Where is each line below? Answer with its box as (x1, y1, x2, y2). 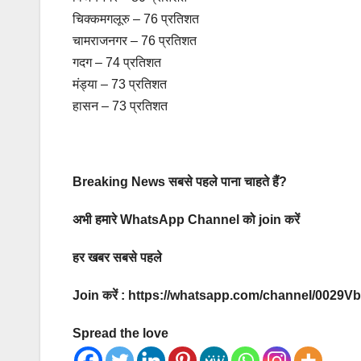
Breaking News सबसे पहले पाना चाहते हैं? (73, 175, 287, 189)
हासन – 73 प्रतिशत (73, 99, 168, 114)
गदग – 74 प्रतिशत (73, 56, 161, 70)
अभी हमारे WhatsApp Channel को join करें (73, 213, 300, 227)
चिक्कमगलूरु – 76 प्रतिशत (73, 12, 199, 27)
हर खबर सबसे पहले (73, 251, 162, 265)
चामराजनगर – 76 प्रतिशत (73, 34, 197, 48)
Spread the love (73, 326, 168, 341)
